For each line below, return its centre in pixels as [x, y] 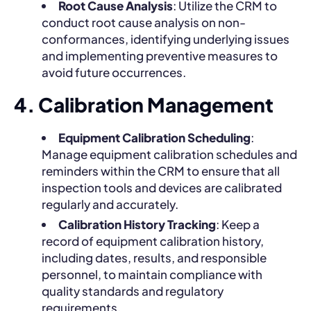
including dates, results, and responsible [154, 257]
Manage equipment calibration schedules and [169, 154]
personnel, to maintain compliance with [152, 274]
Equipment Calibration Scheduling [154, 137]
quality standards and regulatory [133, 291]
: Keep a [238, 224]
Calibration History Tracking [137, 224]
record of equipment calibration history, [153, 241]
